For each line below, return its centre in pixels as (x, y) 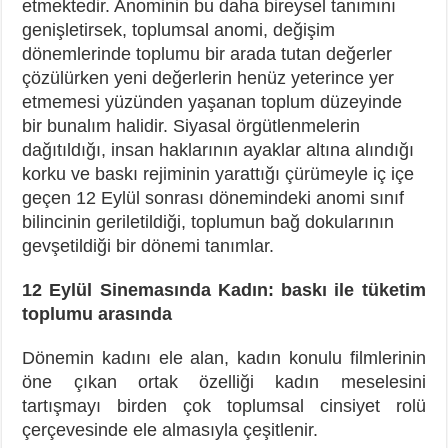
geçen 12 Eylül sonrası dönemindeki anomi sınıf (213, 197)
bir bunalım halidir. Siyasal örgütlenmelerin (191, 125)
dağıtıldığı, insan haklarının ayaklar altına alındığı (218, 149)
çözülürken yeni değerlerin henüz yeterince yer (208, 77)
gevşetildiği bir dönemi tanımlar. (148, 245)
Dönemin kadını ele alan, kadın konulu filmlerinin (224, 357)
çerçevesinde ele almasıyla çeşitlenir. (170, 429)
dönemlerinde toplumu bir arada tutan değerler (207, 53)
